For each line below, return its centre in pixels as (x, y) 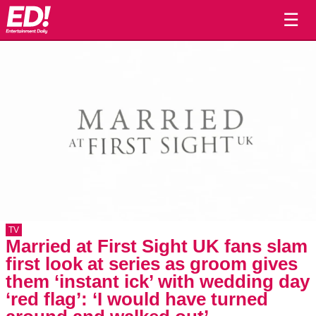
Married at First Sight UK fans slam (157, 246)
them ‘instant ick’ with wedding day (158, 281)
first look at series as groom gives (152, 264)
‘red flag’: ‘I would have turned (137, 299)
